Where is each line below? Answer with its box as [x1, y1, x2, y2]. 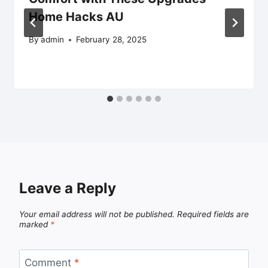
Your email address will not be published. [19, 209, 175, 220]
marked [19, 220, 50, 230]
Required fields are [177, 209, 249, 220]
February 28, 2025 [76, 35, 147, 45]
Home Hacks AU [29, 9, 124, 24]
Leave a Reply [19, 179, 116, 197]
